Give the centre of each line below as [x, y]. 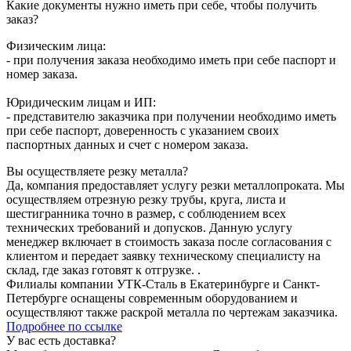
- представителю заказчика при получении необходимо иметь [171, 116]
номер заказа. [42, 74]
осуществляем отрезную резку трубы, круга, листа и [146, 199]
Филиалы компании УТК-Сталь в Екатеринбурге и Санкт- [163, 284]
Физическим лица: [56, 45]
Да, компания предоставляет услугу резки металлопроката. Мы [175, 185]
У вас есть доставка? [61, 340]
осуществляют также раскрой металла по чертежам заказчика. [172, 312]
